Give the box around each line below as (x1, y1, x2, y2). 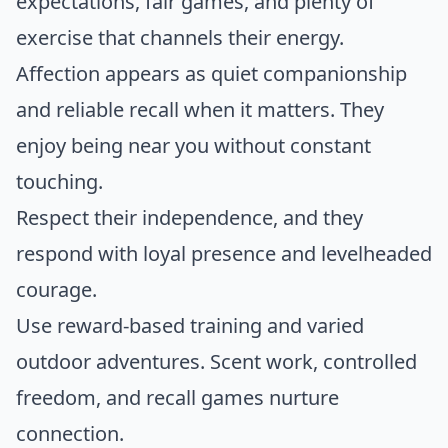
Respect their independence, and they (16, 204, 363, 232)
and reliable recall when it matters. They (16, 96, 384, 124)
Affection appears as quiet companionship (16, 60, 407, 88)
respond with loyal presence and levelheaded (16, 240, 432, 268)
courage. (16, 276, 97, 304)
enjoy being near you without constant (16, 132, 371, 160)
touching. (16, 168, 103, 196)
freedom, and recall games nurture (16, 384, 339, 412)
